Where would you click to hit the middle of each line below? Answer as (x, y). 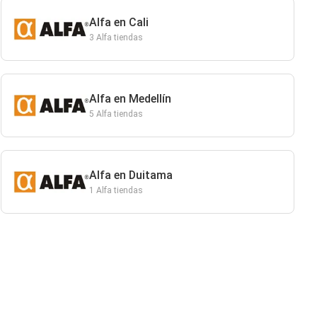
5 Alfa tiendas (116, 114)
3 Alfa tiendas (116, 38)
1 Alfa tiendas (116, 190)
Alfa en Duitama (131, 175)
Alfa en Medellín (130, 99)
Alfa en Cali (119, 22)
